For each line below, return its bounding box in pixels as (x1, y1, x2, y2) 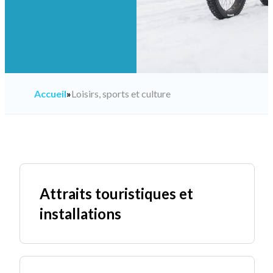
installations (40, 205, 121, 222)
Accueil (34, 88, 66, 99)
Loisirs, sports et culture (71, 88, 171, 99)
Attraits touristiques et (40, 185, 193, 202)
